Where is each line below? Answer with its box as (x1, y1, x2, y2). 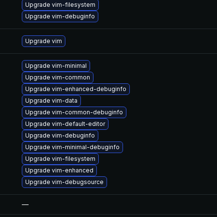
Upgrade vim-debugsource (25, 178, 104, 186)
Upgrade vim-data (25, 97, 77, 104)
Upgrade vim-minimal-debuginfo (25, 143, 120, 151)
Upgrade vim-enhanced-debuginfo (25, 85, 126, 93)
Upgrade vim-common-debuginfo (25, 108, 123, 116)
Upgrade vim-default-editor (25, 120, 105, 127)
